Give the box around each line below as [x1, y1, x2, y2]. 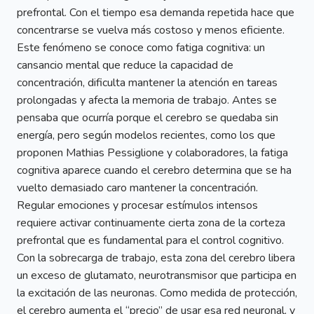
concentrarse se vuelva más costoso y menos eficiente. [17, 22, 285, 38]
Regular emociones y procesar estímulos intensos [17, 197, 258, 213]
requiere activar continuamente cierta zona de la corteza [17, 214, 285, 231]
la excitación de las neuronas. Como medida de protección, [17, 285, 297, 301]
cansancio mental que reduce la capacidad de [17, 57, 233, 73]
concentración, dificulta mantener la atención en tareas [17, 74, 278, 90]
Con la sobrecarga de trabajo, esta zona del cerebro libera [17, 250, 295, 266]
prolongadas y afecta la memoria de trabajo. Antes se [17, 92, 277, 108]
